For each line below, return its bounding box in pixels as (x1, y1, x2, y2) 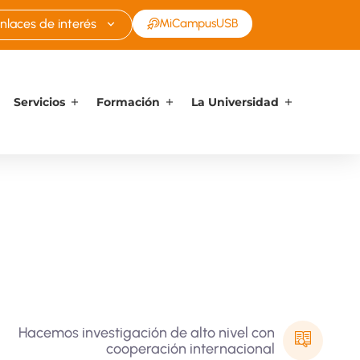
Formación (96, 94, 160, 109)
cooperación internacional (105, 340, 275, 358)
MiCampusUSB (159, 16, 238, 31)
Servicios (14, 94, 65, 109)
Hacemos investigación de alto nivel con (18, 324, 275, 342)
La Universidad (191, 94, 279, 109)
